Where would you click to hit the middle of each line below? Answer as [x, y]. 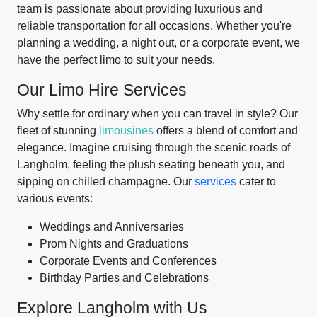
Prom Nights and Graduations [114, 244]
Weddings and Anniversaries [112, 227]
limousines [126, 131]
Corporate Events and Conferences [128, 261]
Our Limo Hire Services [102, 90]
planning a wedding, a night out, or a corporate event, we [158, 43]
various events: [55, 198]
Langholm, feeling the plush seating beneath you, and [151, 165]
